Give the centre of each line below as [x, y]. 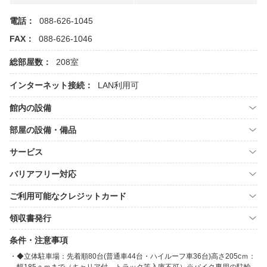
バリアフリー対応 [43, 174]
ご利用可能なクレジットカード [68, 196]
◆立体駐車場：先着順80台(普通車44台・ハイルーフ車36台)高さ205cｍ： [136, 256]
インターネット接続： [51, 85]
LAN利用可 [118, 85]
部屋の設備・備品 [43, 130]
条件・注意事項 [39, 240]
